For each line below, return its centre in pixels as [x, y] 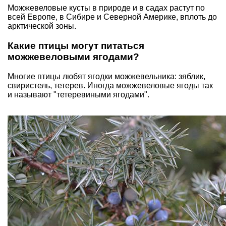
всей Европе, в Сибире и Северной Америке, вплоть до [112, 17]
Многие [22, 76]
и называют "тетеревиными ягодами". [78, 94]
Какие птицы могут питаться [76, 45]
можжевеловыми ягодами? [73, 56]
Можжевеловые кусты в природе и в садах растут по [106, 8]
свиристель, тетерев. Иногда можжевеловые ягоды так [110, 85]
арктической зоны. [42, 26]
